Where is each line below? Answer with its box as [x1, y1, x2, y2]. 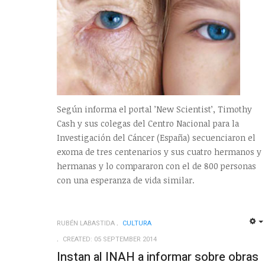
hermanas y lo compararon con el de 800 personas [57, 160, 256, 172]
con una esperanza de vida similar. [57, 174, 195, 186]
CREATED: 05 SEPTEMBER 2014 [63, 234, 157, 244]
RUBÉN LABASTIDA [57, 218, 115, 228]
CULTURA [122, 218, 151, 228]
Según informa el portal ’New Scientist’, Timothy [57, 103, 252, 115]
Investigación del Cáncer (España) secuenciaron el [57, 131, 256, 143]
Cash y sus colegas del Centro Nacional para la [57, 117, 239, 129]
